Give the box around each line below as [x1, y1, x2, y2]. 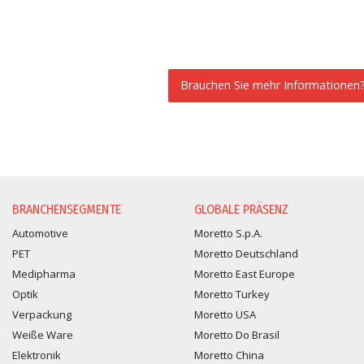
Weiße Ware [12, 327, 73, 342]
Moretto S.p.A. [194, 225, 262, 240]
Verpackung [12, 306, 71, 322]
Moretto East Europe [194, 266, 295, 281]
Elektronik [12, 347, 61, 362]
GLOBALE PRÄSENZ [194, 201, 288, 217]
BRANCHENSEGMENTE [12, 201, 121, 217]
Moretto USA [194, 306, 256, 322]
